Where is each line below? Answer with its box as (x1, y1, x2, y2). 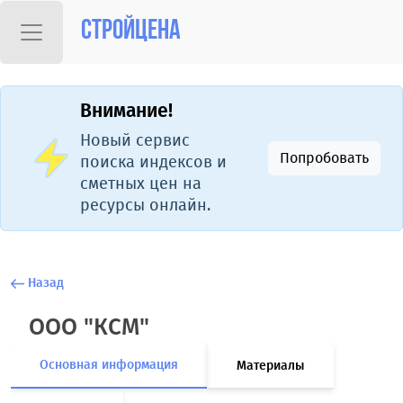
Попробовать (280, 149, 369, 166)
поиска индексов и (80, 152, 227, 172)
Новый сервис (80, 130, 190, 150)
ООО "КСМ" (29, 313, 149, 341)
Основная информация (40, 357, 178, 372)
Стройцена (81, 18, 181, 46)
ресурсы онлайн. (80, 195, 210, 215)
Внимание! (80, 100, 173, 122)
